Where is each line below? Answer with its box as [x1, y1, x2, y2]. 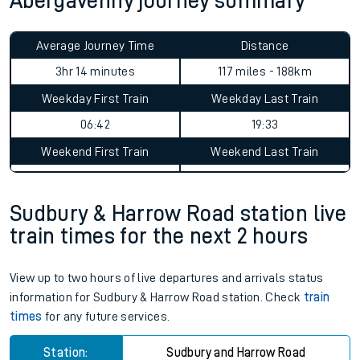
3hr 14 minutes [55, 65, 135, 78]
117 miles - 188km [218, 65, 312, 78]
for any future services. [42, 310, 170, 323]
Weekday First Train [41, 92, 149, 105]
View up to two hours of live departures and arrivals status [10, 272, 324, 284]
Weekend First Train [41, 145, 149, 158]
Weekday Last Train [211, 92, 319, 105]
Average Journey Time [36, 39, 154, 52]
